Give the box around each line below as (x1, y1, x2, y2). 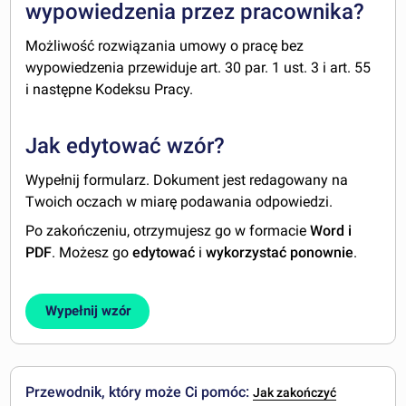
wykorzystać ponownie (206, 244, 354, 262)
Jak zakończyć (253, 385, 337, 401)
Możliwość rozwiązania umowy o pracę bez (25, 37, 304, 55)
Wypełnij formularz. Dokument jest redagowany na (25, 171, 349, 189)
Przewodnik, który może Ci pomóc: (25, 383, 254, 401)
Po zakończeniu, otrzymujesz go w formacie (25, 222, 311, 240)
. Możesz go (52, 244, 133, 262)
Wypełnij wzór (44, 303, 130, 319)
